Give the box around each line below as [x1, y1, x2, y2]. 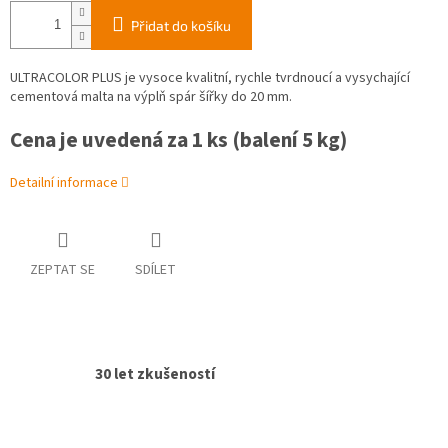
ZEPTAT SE [30, 260, 95, 281]
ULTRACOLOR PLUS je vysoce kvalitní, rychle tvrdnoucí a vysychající [10, 68, 410, 89]
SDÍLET [135, 260, 176, 281]
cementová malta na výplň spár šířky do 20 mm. [10, 87, 292, 108]
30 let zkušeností [95, 363, 215, 386]
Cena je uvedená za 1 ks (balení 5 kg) [10, 125, 347, 157]
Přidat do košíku [131, 17, 231, 35]
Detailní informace [10, 173, 118, 194]
